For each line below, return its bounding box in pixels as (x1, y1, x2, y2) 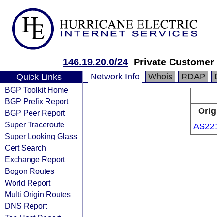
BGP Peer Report (5, 108, 65, 117)
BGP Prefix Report (5, 97, 68, 106)
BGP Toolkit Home (5, 85, 68, 94)
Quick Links (16, 72, 62, 82)
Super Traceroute (5, 120, 64, 129)
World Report (5, 178, 50, 187)
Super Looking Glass (5, 132, 77, 140)
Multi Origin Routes (5, 190, 71, 199)
